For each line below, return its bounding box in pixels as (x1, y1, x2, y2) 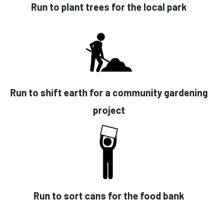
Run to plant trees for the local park (31, 1, 187, 13)
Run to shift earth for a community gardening (10, 87, 208, 99)
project (93, 104, 125, 116)
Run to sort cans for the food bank (34, 190, 184, 202)
